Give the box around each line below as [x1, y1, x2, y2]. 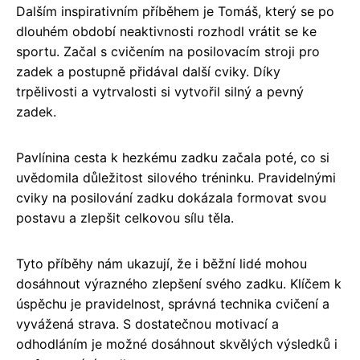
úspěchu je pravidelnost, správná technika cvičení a [16, 296, 329, 312]
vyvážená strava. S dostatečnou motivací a [16, 316, 279, 332]
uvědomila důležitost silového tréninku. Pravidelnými [16, 170, 336, 186]
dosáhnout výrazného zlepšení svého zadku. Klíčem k [16, 276, 342, 292]
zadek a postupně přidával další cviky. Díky [16, 63, 280, 80]
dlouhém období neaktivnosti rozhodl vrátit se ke [16, 23, 317, 39]
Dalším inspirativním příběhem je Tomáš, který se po [16, 3, 334, 19]
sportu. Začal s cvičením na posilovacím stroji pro [16, 43, 320, 59]
